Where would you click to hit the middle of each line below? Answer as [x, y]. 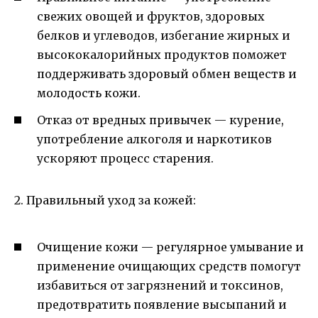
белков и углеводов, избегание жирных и [164, 36]
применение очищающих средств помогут [169, 266]
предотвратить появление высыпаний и [162, 304]
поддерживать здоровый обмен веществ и [167, 74]
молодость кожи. [89, 93]
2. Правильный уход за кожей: [105, 201]
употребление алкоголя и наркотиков [154, 139]
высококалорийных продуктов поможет [162, 55]
